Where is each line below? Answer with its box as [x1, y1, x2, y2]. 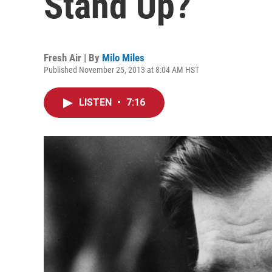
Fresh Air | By [44, 52, 102, 64]
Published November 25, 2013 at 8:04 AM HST [44, 65, 199, 75]
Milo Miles [102, 52, 144, 64]
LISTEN [79, 97, 114, 108]
